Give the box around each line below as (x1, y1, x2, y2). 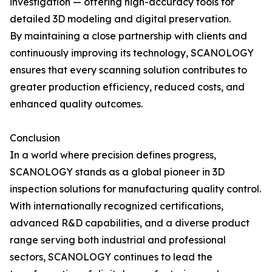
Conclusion (10, 132, 60, 144)
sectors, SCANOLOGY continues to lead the (10, 251, 212, 263)
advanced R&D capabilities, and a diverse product (10, 217, 250, 229)
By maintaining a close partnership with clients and (10, 30, 247, 42)
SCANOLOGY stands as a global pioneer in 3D (10, 166, 225, 178)
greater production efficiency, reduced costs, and (10, 81, 245, 93)
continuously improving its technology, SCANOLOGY (10, 47, 254, 59)
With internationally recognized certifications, (10, 200, 223, 212)
